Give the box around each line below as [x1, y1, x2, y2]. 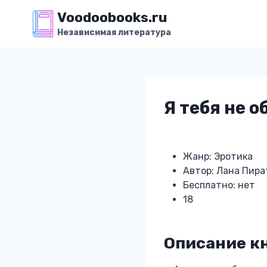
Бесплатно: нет [182, 179, 255, 191]
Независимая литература [57, 27, 171, 38]
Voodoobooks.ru [57, 9, 167, 26]
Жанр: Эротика [182, 151, 253, 162]
